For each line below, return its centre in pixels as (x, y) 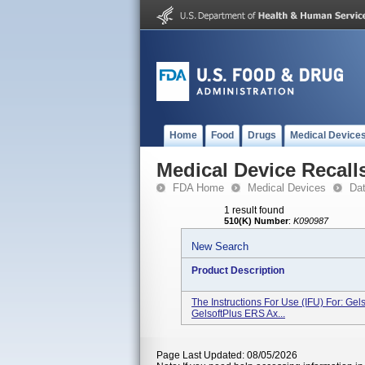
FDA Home (198, 188)
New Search (220, 246)
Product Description (238, 270)
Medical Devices (287, 188)
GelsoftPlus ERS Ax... (238, 314)
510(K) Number (256, 221)
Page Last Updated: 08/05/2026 (227, 355)
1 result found (254, 210)
